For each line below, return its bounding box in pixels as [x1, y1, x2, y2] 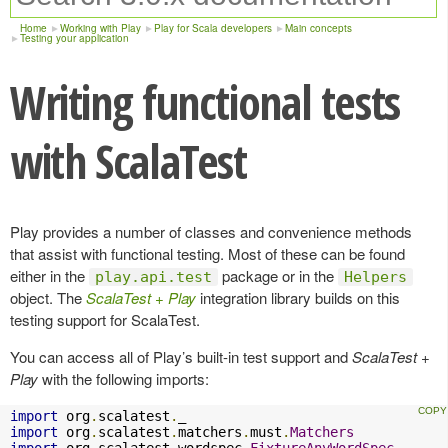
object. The [10, 287, 86, 308]
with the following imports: [38, 368, 209, 389]
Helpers [344, 268, 407, 286]
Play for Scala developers [154, 21, 272, 35]
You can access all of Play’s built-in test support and [10, 346, 352, 367]
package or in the [218, 265, 338, 286]
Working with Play [60, 21, 141, 35]
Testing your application [20, 31, 129, 45]
